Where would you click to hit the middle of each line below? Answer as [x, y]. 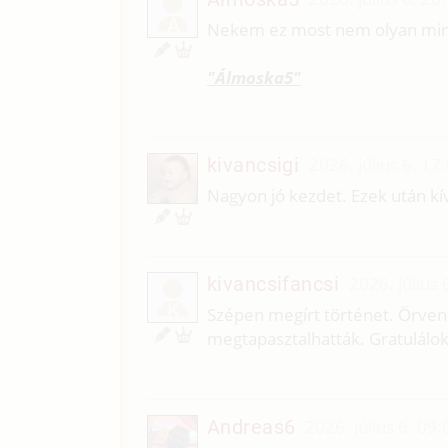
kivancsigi [253, 165]
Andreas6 [251, 426]
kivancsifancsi [272, 284]
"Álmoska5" [253, 77]
